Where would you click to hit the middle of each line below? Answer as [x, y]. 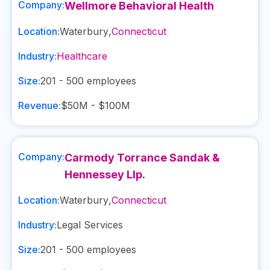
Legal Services [90, 225]
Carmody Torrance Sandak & [142, 158]
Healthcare [82, 56]
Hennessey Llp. [105, 174]
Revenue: [39, 105]
